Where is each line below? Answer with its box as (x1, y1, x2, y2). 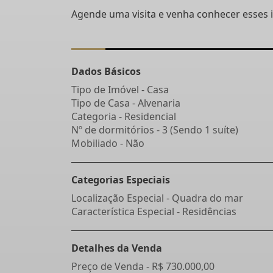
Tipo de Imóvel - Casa (71, 83, 169, 96)
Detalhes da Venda (71, 241, 162, 255)
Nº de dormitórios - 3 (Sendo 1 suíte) (71, 123, 238, 136)
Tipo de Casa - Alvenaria (71, 96, 180, 110)
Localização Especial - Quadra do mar (71, 191, 243, 205)
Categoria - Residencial (71, 110, 176, 123)
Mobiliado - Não (71, 136, 144, 150)
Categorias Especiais (71, 173, 170, 186)
